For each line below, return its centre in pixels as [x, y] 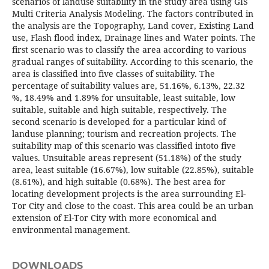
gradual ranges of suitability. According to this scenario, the [132, 62]
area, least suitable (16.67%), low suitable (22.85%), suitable [133, 170]
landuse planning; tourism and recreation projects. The [124, 134]
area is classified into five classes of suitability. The [113, 74]
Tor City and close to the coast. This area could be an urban [132, 206]
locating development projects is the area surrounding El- [128, 194]
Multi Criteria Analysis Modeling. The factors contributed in [132, 14]
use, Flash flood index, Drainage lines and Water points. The [134, 38]
